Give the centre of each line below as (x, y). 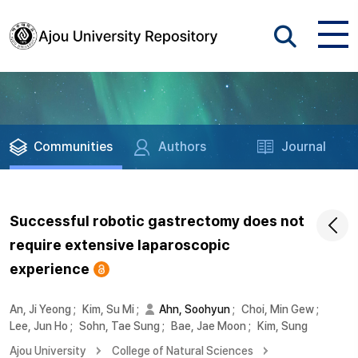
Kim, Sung (282, 326)
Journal (304, 147)
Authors (183, 147)
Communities (73, 147)
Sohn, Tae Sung (119, 326)
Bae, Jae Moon (209, 326)
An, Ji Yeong (40, 309)
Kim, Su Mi (108, 309)
